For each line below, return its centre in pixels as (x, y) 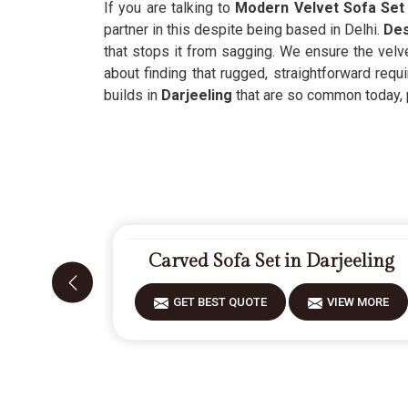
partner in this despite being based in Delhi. (244, 30)
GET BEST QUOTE (220, 302)
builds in (133, 95)
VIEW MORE (358, 302)
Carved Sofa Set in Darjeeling (272, 261)
